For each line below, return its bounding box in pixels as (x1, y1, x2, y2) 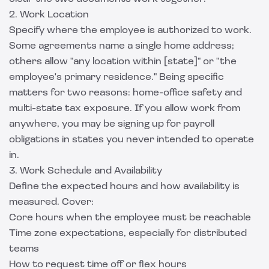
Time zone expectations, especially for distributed (9, 229, 247, 238)
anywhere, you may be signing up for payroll (9, 119, 214, 129)
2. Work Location (9, 10, 89, 20)
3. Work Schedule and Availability (9, 166, 162, 176)
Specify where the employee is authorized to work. (9, 26, 252, 35)
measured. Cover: (9, 198, 94, 207)
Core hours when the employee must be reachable (9, 213, 251, 223)
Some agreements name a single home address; (9, 41, 234, 51)
